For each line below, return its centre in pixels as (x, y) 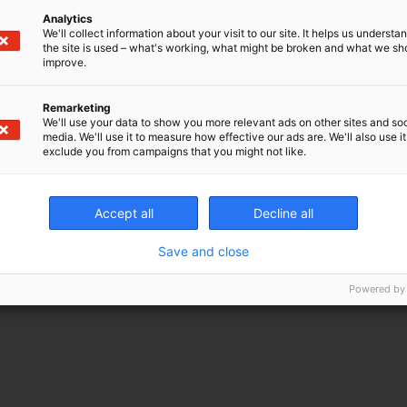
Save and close (203, 251)
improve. (65, 62)
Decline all (283, 213)
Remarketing (77, 108)
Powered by (377, 289)
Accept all (124, 213)
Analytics (68, 19)
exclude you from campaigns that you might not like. (174, 151)
